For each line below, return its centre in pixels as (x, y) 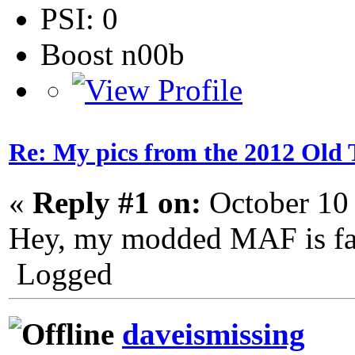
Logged (61, 273)
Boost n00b (113, 54)
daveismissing (214, 334)
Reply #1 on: (117, 202)
